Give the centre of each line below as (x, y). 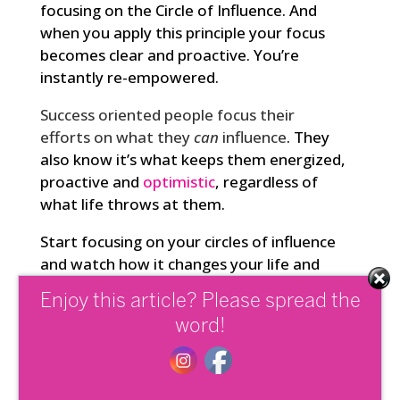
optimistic (179, 182)
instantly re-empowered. (129, 78)
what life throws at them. (132, 204)
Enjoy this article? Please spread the (200, 302)
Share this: (66, 346)
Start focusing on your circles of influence (187, 242)
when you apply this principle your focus (182, 33)
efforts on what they (117, 137)
